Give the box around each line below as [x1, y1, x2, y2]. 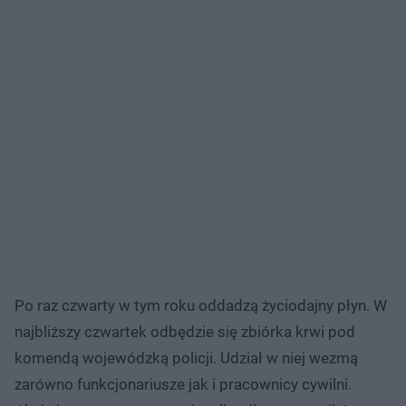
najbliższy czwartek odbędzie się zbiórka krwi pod [14, 322, 355, 341]
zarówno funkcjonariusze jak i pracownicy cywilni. [14, 374, 352, 393]
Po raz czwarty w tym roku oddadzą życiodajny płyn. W [14, 295, 387, 314]
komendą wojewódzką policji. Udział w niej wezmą [14, 348, 358, 367]
